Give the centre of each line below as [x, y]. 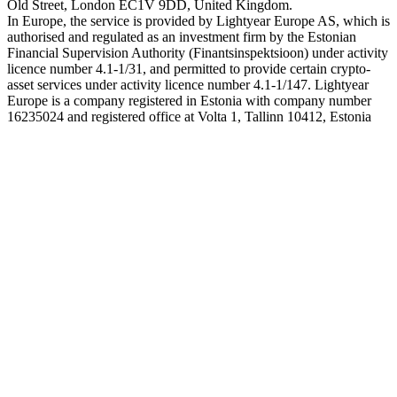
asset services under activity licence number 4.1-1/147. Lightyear [188, 85]
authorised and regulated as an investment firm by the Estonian [182, 37]
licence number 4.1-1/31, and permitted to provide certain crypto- [189, 69]
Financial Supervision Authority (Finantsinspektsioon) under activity [198, 53]
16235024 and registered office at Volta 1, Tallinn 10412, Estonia [189, 117]
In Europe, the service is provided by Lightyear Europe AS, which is [198, 21]
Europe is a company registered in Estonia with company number [189, 101]
